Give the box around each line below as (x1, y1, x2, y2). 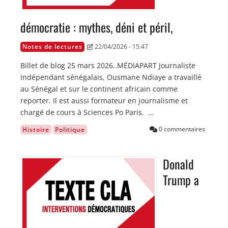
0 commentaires (157, 125, 205, 134)
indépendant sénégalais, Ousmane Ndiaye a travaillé (20, 72, 202, 82)
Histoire (22, 125, 49, 134)
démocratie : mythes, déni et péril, (20, 18, 173, 37)
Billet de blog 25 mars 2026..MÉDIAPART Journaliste (20, 61, 195, 71)
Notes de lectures (22, 42, 82, 51)
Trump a (163, 170, 199, 189)
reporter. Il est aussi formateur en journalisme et (20, 96, 188, 106)
